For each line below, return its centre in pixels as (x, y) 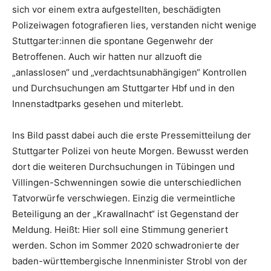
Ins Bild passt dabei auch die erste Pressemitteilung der (132, 135)
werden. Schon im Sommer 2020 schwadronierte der (126, 246)
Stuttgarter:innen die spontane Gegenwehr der (113, 41)
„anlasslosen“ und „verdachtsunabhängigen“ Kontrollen (129, 73)
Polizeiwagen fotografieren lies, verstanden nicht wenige (134, 25)
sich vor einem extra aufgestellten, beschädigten (116, 10)
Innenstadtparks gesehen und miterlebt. (98, 104)
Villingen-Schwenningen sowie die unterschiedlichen (127, 183)
